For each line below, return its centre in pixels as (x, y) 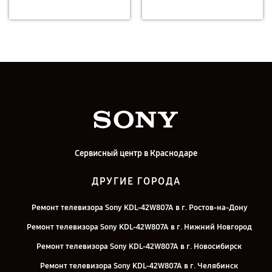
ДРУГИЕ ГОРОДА (136, 181)
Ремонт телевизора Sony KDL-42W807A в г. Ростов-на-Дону (139, 208)
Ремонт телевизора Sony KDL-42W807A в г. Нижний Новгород (139, 227)
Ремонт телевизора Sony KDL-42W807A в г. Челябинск (139, 266)
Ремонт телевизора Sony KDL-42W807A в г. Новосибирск (139, 246)
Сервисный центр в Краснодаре (136, 153)
